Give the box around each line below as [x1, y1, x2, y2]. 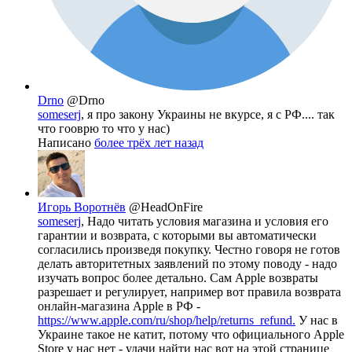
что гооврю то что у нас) [38, 121, 170, 135]
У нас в [295, 313, 338, 327]
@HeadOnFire [129, 200, 203, 214]
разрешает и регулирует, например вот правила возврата [38, 284, 341, 299]
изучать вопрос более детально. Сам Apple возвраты [38, 270, 318, 284]
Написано [38, 135, 94, 149]
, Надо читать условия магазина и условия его [81, 214, 328, 228]
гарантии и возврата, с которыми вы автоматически [38, 228, 317, 242]
